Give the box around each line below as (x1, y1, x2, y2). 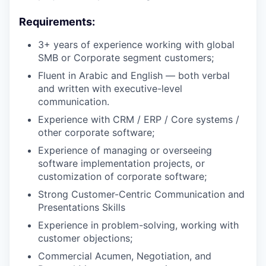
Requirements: (19, 15, 95, 28)
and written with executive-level (38, 83, 182, 94)
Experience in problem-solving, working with (38, 219, 239, 231)
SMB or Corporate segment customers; (38, 52, 214, 64)
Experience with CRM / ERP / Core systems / (38, 113, 239, 125)
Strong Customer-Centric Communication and (38, 188, 245, 200)
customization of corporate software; (38, 170, 207, 182)
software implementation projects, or (38, 157, 205, 169)
